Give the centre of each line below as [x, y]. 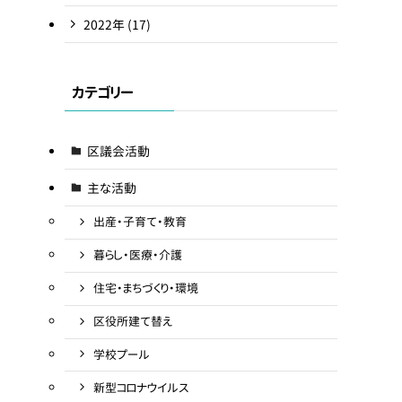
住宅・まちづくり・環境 [145, 288]
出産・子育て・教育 [140, 222]
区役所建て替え [133, 322]
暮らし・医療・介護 [137, 255]
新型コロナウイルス [141, 387]
